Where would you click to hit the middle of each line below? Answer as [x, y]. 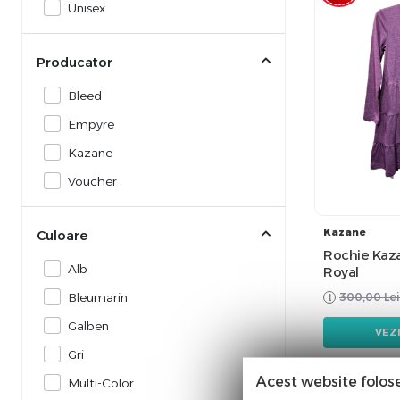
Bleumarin [98, 297]
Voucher [93, 181]
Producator [75, 62]
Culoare [62, 236]
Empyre [92, 124]
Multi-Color [101, 383]
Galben [89, 326]
